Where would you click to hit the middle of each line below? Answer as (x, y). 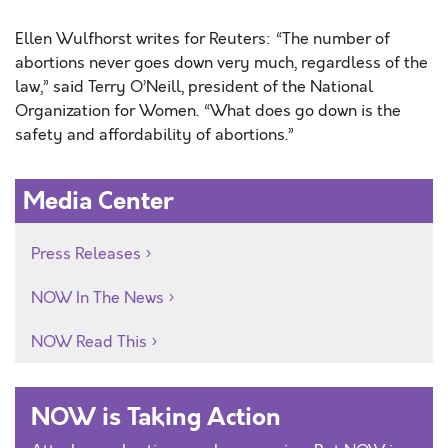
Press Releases (86, 254)
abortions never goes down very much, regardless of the (221, 63)
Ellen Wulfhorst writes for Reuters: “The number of (202, 39)
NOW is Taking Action (156, 417)
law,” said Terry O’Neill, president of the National (194, 87)
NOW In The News (97, 298)
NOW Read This (89, 342)
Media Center (98, 201)
